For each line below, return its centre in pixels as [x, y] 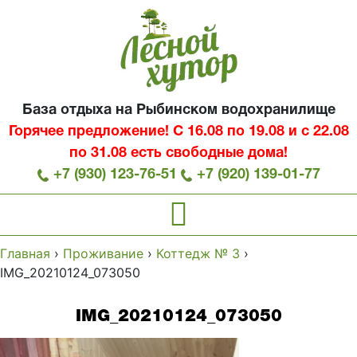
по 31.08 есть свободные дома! [178, 153]
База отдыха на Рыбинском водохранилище [178, 110]
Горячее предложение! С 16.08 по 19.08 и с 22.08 [178, 132]
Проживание [103, 253]
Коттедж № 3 [198, 253]
